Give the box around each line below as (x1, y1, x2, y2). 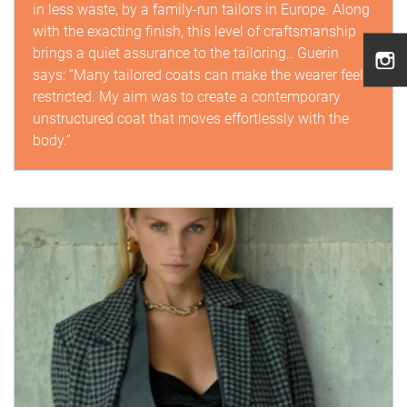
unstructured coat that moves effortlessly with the (33, 110, 349, 128)
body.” (33, 132, 71, 150)
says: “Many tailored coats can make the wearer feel (33, 66, 363, 84)
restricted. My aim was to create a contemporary (33, 88, 341, 106)
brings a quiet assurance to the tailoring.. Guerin (33, 45, 339, 63)
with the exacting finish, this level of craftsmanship (33, 23, 356, 41)
